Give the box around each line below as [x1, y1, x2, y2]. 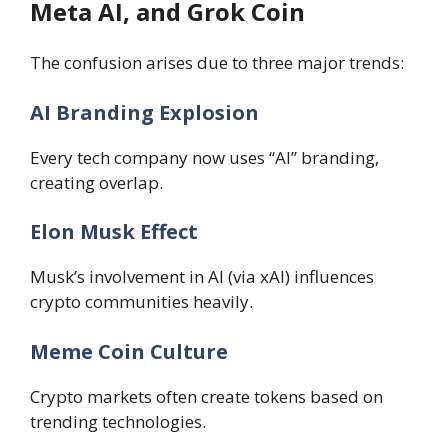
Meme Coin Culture [30, 337, 228, 365]
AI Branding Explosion [30, 98, 259, 126]
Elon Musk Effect [30, 218, 198, 246]
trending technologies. [30, 409, 206, 433]
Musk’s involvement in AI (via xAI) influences [30, 265, 374, 289]
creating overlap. [30, 170, 163, 194]
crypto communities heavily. [30, 290, 253, 314]
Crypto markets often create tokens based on [30, 384, 383, 408]
